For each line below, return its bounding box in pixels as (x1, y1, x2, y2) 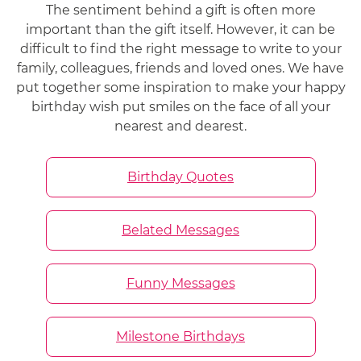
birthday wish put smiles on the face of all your (31, 98, 330, 114)
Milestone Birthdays (116, 328, 245, 344)
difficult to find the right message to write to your (19, 40, 342, 56)
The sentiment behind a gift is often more (45, 2, 316, 18)
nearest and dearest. (114, 118, 247, 134)
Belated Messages (122, 222, 239, 238)
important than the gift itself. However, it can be (26, 21, 335, 37)
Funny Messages (126, 275, 235, 291)
